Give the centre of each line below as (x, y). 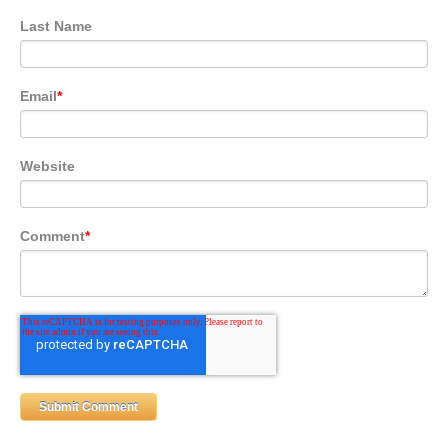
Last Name (56, 26)
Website (47, 166)
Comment (52, 236)
